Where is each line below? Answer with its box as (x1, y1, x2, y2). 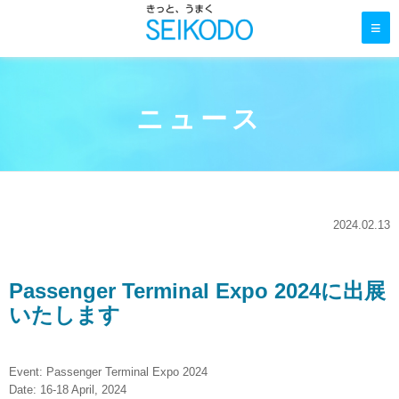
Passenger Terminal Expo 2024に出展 (9, 279, 386, 303)
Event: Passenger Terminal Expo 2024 (9, 365, 208, 379)
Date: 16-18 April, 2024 (9, 383, 126, 396)
